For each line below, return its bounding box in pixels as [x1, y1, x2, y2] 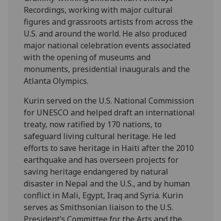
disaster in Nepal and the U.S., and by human [24, 178, 190, 189]
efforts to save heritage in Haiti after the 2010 [24, 142, 194, 153]
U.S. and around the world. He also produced [24, 28, 187, 39]
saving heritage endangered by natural [24, 166, 169, 177]
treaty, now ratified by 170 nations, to [24, 118, 162, 130]
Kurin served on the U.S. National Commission [24, 95, 194, 106]
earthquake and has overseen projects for [24, 154, 179, 165]
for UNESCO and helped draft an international [24, 107, 195, 118]
